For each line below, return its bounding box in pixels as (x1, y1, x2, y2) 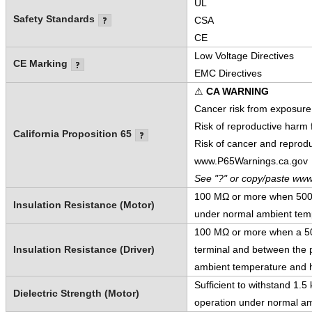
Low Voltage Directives (194, 49, 294, 61)
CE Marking (13, 57, 68, 69)
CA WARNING (205, 85, 269, 97)
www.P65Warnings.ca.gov (194, 155, 308, 166)
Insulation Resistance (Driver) (13, 243, 155, 255)
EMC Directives (194, 67, 262, 79)
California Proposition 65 (13, 127, 132, 139)
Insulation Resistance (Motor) (13, 198, 155, 210)
